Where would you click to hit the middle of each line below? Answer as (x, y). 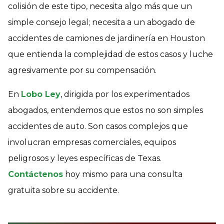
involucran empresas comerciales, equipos (92, 142)
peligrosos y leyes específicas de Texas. (85, 158)
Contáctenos (35, 174)
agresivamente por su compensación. (82, 70)
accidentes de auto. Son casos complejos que (98, 126)
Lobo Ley (41, 94)
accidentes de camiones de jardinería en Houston (106, 38)
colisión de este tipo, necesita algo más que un (100, 6)
